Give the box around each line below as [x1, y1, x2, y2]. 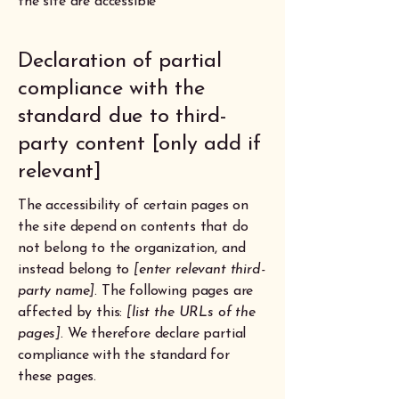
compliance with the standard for [18, 347, 230, 362]
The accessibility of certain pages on [18, 198, 249, 213]
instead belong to [18, 262, 134, 277]
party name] [18, 283, 95, 298]
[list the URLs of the [126, 305, 256, 320]
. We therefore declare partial [61, 326, 247, 341]
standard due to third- [18, 105, 227, 127]
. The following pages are [94, 283, 254, 298]
